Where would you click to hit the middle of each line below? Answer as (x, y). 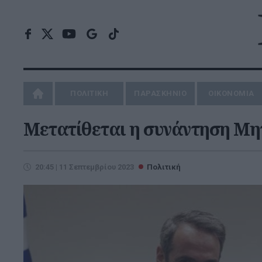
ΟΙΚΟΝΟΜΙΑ (231, 93)
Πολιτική (164, 167)
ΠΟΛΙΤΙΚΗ (89, 93)
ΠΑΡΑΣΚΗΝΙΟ (161, 93)
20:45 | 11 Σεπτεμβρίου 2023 (85, 167)
